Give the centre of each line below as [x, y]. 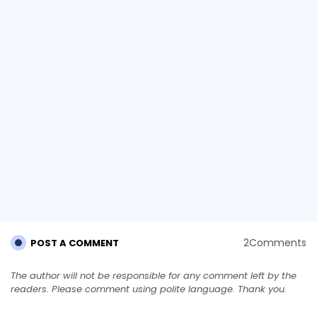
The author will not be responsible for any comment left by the [154, 275]
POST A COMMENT [75, 243]
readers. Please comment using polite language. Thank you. [149, 289]
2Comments [275, 243]
